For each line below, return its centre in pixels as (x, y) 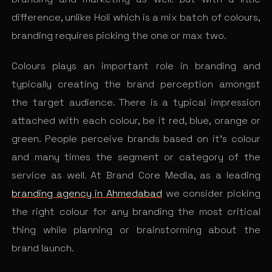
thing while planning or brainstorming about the (136, 230)
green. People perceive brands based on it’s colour (136, 139)
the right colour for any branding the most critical (136, 212)
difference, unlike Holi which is (82, 17)
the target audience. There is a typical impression (136, 103)
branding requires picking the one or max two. (119, 35)
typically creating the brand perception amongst (136, 84)
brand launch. (43, 248)
